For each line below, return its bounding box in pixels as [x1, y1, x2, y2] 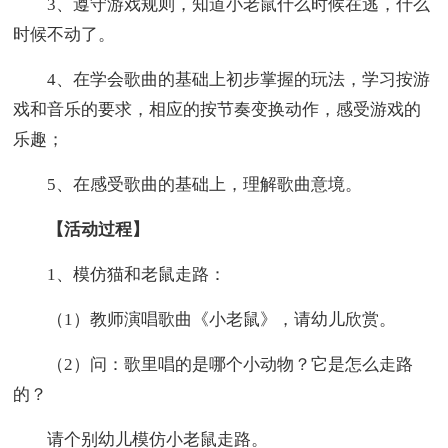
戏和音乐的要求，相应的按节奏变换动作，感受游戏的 [13, 99, 422, 119]
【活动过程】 [47, 219, 150, 239]
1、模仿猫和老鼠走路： [13, 264, 227, 284]
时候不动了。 [13, 24, 116, 44]
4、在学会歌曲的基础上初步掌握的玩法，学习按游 [13, 69, 431, 89]
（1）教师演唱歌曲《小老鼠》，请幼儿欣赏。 [13, 309, 397, 329]
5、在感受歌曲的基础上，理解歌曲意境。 [13, 174, 363, 194]
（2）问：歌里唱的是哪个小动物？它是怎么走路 [13, 354, 414, 374]
